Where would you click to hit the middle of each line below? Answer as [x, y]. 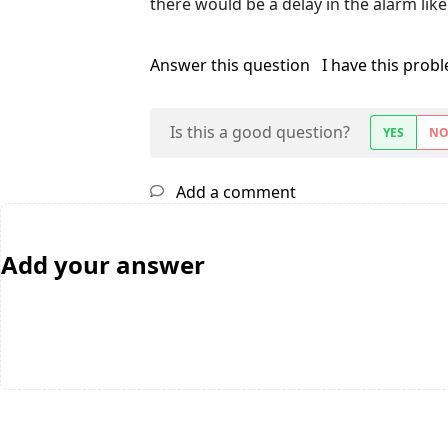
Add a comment [234, 192]
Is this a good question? [260, 132]
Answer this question [232, 65]
